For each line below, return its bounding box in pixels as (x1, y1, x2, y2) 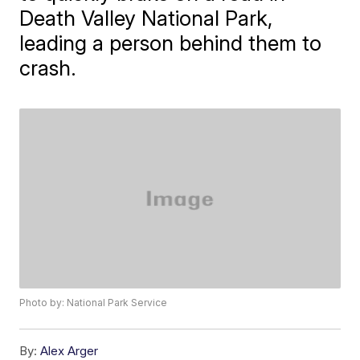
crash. (19, 55, 77, 80)
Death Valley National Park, (19, 6, 273, 31)
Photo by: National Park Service (19, 297, 168, 309)
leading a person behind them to (19, 31, 322, 55)
